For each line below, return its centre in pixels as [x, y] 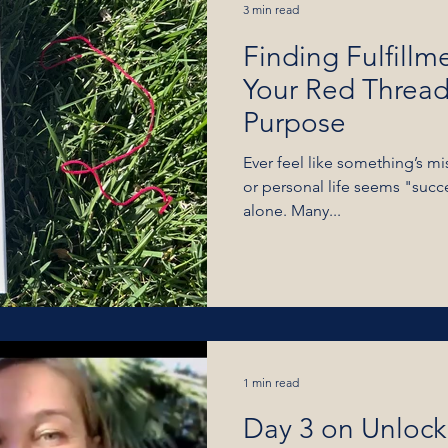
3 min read [271, 9]
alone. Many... [292, 210]
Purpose [294, 122]
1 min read [271, 382]
